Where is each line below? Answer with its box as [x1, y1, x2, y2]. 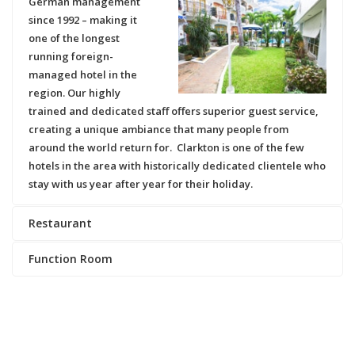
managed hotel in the [29, 67, 137, 82]
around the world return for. [29, 140, 177, 155]
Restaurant [29, 216, 92, 231]
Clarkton [177, 140, 219, 155]
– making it [79, 13, 137, 28]
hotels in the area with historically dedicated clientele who [29, 158, 326, 174]
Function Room [29, 251, 113, 267]
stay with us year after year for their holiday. [29, 177, 253, 192]
